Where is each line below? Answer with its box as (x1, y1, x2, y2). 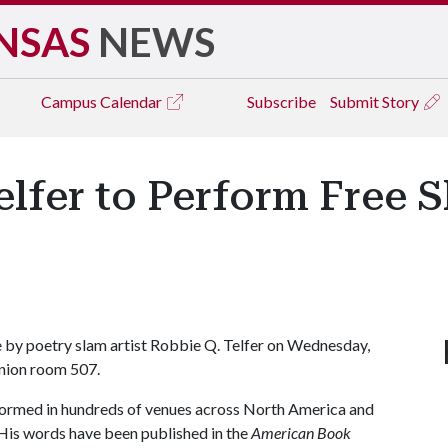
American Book (251, 423, 351, 442)
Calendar (100, 92, 165, 111)
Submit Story (330, 92, 422, 111)
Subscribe (247, 92, 316, 111)
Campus (41, 92, 100, 111)
